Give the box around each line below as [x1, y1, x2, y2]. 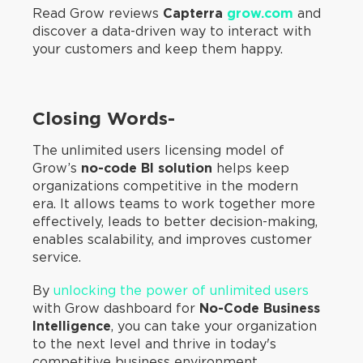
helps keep [212, 160, 289, 176]
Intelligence [32, 318, 111, 334]
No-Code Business [199, 300, 320, 316]
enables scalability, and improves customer [32, 231, 312, 247]
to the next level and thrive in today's [32, 335, 276, 352]
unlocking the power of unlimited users [49, 282, 309, 298]
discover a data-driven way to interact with [32, 23, 311, 40]
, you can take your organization [111, 318, 317, 334]
